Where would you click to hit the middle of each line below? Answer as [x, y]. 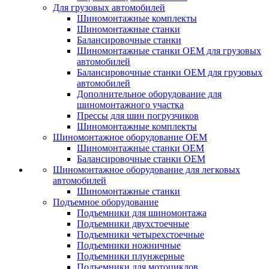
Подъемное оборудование [106, 202]
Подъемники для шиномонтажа [142, 213]
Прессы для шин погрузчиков [138, 116]
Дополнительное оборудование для [149, 94]
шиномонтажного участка [130, 105]
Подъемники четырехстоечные [141, 234]
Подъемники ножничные [129, 245]
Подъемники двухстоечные [133, 224]
